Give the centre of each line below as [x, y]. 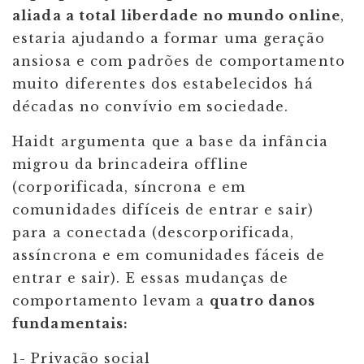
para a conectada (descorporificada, [154, 233]
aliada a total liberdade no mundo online [177, 16]
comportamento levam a [111, 301]
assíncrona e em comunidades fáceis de [169, 256]
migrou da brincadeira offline [130, 165]
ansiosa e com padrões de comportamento [179, 61]
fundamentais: [71, 324]
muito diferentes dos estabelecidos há [163, 84]
